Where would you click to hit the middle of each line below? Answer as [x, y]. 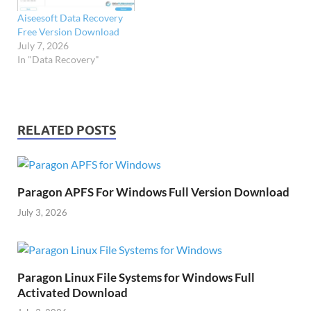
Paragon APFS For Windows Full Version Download [153, 192]
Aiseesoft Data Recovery [70, 18]
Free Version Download [68, 32]
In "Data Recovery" [58, 60]
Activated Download [73, 292]
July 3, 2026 [42, 212]
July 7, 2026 [43, 46]
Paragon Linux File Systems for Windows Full [136, 277]
